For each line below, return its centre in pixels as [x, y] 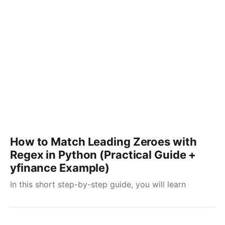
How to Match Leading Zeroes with [103, 142]
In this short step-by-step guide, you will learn [98, 184]
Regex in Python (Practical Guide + [103, 155]
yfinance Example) [60, 168]
